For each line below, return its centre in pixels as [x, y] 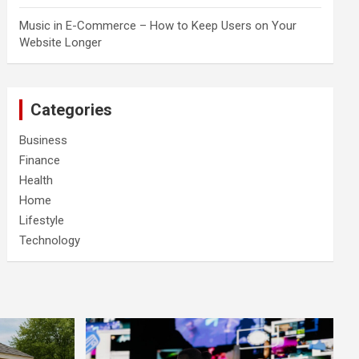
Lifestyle [42, 221]
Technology [50, 241]
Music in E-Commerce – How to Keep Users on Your [158, 26]
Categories [72, 110]
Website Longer [61, 43]
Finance [40, 161]
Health [36, 181]
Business [44, 141]
